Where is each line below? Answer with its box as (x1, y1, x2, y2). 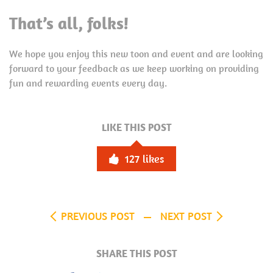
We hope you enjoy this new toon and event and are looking (9, 48, 263, 60)
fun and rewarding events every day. (9, 77, 167, 89)
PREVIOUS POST (61, 209, 135, 223)
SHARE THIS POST (96, 247, 177, 260)
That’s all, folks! (9, 12, 129, 34)
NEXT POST (160, 209, 212, 223)
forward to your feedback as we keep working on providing (9, 62, 259, 74)
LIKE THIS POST (101, 121, 172, 134)
